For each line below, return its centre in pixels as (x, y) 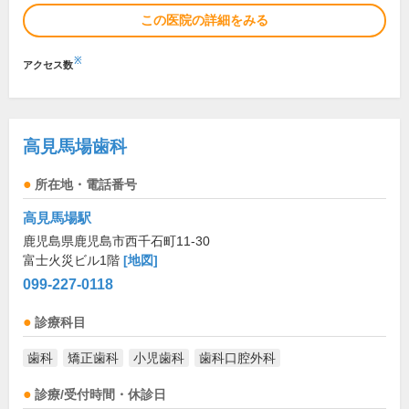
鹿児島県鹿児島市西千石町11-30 (116, 241)
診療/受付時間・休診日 (100, 395)
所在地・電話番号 (86, 185)
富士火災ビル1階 (73, 261)
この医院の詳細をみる (204, 21)
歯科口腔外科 (237, 358)
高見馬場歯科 (75, 147)
